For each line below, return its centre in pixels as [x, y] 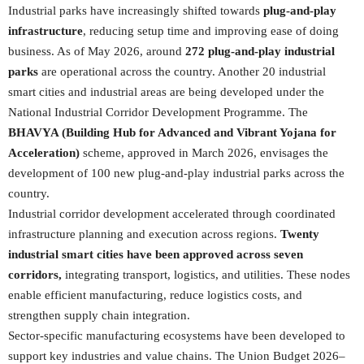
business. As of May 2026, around [97, 51]
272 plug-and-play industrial [260, 51]
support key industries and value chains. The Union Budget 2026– [177, 356]
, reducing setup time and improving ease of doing [211, 31]
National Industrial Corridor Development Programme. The [158, 112]
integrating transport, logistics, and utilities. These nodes [206, 275]
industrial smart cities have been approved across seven [156, 254]
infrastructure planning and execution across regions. [144, 234]
